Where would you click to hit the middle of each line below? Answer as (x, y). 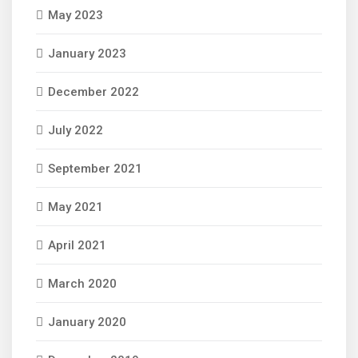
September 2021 (95, 169)
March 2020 (82, 284)
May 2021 (76, 207)
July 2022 (76, 130)
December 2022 (93, 92)
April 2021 (77, 245)
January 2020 (87, 322)
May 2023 (76, 15)
